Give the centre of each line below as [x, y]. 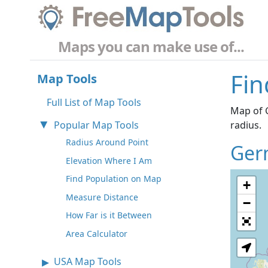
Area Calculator [97, 234]
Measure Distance [102, 197]
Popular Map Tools [96, 125]
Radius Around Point [107, 142]
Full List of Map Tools [94, 103]
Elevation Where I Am [109, 160]
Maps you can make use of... [151, 47]
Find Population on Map [114, 179]
